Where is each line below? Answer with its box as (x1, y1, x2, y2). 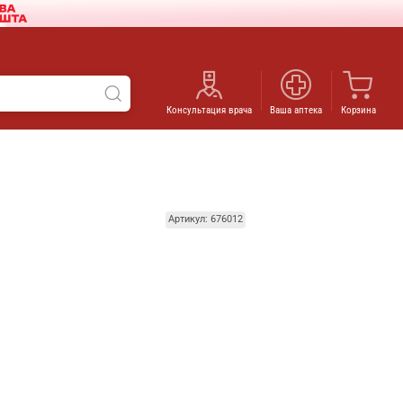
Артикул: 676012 (167, 213, 243, 225)
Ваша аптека (270, 103, 322, 116)
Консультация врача (166, 103, 252, 116)
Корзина (340, 103, 376, 116)
